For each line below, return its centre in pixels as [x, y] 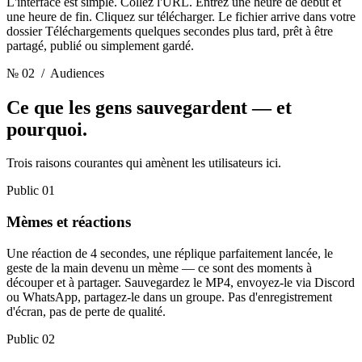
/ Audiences [69, 73]
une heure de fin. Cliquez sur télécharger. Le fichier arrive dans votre [181, 16]
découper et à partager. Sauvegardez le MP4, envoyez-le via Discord [181, 282]
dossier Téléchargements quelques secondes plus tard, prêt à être [170, 31]
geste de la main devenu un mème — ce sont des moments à [159, 267]
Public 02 [31, 339]
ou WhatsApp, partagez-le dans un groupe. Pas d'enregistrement [169, 297]
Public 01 [31, 191]
